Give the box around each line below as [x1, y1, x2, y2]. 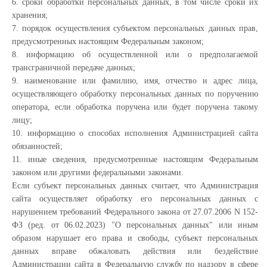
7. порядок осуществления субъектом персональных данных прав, [12, 24, 258, 33]
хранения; [12, 11, 48, 20]
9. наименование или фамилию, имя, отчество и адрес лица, [12, 76, 258, 85]
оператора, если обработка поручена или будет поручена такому [12, 103, 258, 111]
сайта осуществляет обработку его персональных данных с [12, 194, 258, 203]
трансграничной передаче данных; [12, 63, 135, 72]
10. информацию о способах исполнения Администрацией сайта [12, 129, 258, 138]
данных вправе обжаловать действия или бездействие [12, 247, 258, 256]
